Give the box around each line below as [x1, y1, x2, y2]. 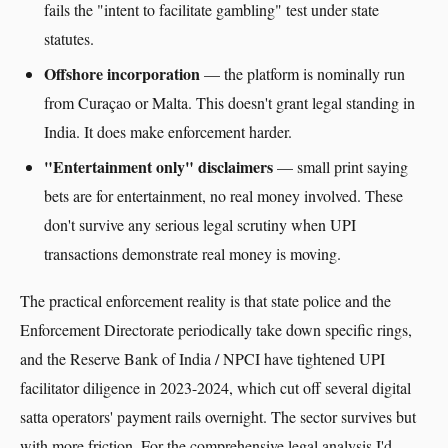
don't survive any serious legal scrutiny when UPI [44, 214, 356, 235]
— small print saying [273, 156, 408, 177]
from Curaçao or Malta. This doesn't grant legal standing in [44, 92, 415, 113]
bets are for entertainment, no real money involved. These [44, 185, 403, 206]
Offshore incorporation [44, 62, 200, 85]
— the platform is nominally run [200, 63, 405, 84]
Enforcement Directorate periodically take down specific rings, [20, 319, 412, 340]
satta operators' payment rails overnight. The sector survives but [20, 406, 416, 427]
